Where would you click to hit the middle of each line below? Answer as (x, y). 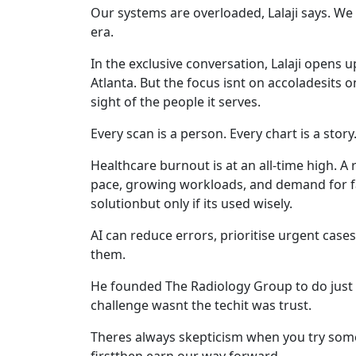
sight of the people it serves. (176, 101)
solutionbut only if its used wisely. (192, 203)
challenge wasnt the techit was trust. (201, 305)
